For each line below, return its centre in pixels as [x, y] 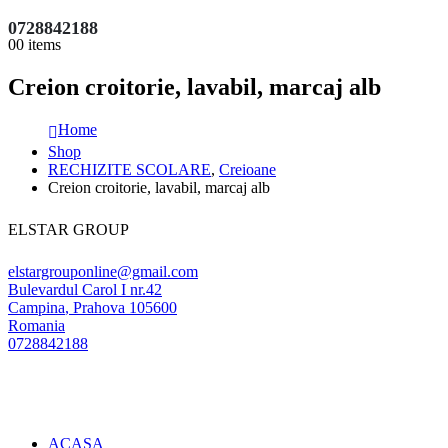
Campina [36, 307]
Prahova [99, 307]
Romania [36, 325]
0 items [38, 44]
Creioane [247, 169]
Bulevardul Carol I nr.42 [85, 289]
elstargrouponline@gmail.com [103, 271]
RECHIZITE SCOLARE [129, 169]
